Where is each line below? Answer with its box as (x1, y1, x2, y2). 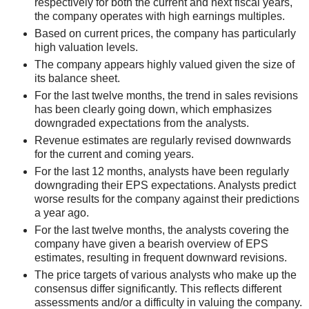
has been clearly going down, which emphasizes (34, 103, 272, 115)
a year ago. (34, 207, 89, 219)
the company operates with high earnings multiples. (34, 10, 285, 22)
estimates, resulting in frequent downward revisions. (34, 252, 287, 263)
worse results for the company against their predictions (34, 193, 299, 205)
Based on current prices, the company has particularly (34, 28, 296, 39)
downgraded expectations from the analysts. (34, 117, 249, 129)
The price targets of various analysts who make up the (34, 269, 297, 281)
